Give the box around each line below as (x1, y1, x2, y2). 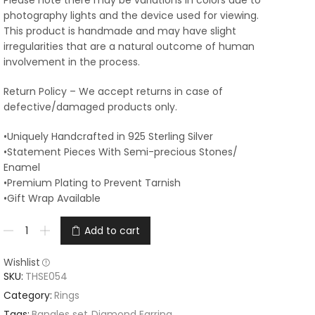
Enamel (4, 160, 40, 175)
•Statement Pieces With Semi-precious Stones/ (4, 145, 238, 160)
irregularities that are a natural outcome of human (4, 39, 255, 54)
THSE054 (25, 269, 67, 284)
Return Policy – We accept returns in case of (4, 84, 223, 99)
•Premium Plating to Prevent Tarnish (4, 176, 181, 191)
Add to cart (84, 224, 140, 238)
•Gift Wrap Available (4, 191, 101, 206)
